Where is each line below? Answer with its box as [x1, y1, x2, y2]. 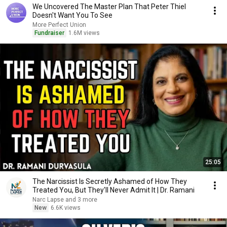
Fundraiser [34, 29, 64, 36]
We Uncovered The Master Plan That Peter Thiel [32, 3, 186, 11]
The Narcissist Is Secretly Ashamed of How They [32, 177, 187, 185]
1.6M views [68, 29, 100, 36]
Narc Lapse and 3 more [65, 196, 97, 203]
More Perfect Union [32, 21, 86, 28]
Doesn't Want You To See [32, 11, 112, 19]
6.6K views [51, 204, 81, 211]
